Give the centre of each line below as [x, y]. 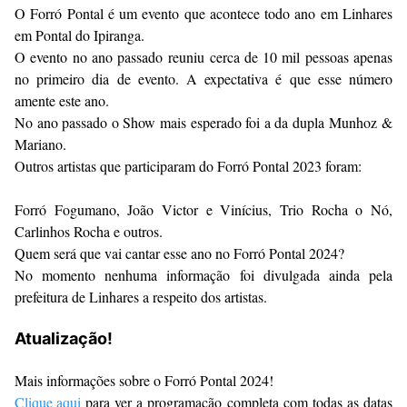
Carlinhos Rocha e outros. [89, 231]
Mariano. [40, 144]
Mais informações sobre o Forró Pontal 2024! [146, 380]
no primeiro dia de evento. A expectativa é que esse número [203, 78]
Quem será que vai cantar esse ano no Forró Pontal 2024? [179, 253]
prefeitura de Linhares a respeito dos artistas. [141, 296]
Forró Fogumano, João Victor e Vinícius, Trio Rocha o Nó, [203, 209]
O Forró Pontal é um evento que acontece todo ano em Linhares [203, 13]
